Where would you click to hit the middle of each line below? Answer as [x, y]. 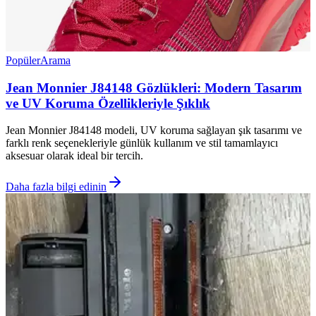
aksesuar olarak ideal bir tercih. [74, 156]
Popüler [23, 60]
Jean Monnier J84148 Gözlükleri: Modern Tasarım [154, 87]
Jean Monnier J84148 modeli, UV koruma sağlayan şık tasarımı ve [154, 130]
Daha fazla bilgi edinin [56, 187]
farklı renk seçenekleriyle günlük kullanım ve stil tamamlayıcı [142, 143]
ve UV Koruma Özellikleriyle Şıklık [108, 103]
